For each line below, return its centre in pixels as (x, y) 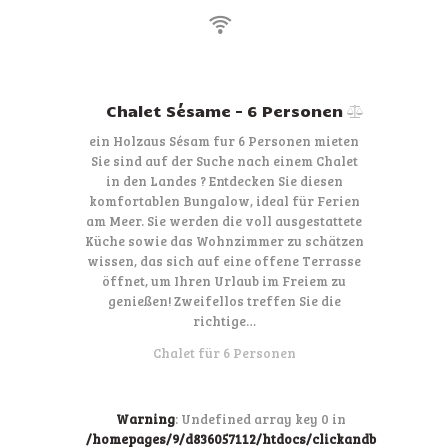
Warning (145, 418)
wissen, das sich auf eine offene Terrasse (224, 260)
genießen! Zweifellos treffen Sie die (224, 300)
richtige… (224, 320)
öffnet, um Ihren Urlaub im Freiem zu (224, 280)
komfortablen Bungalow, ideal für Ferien (224, 200)
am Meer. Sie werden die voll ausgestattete (224, 220)
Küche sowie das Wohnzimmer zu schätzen (224, 240)
